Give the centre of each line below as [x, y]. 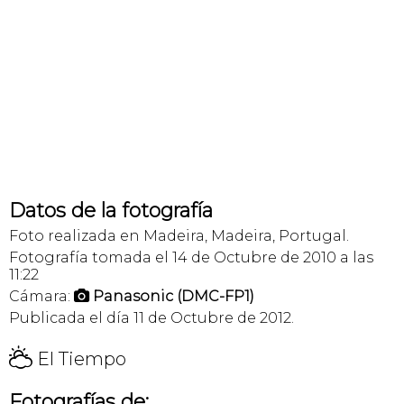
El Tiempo [79, 359]
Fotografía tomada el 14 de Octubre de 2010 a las [191, 257]
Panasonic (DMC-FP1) [174, 296]
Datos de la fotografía [111, 211]
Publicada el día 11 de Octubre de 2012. [151, 318]
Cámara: [41, 296]
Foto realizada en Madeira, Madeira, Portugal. [179, 236]
